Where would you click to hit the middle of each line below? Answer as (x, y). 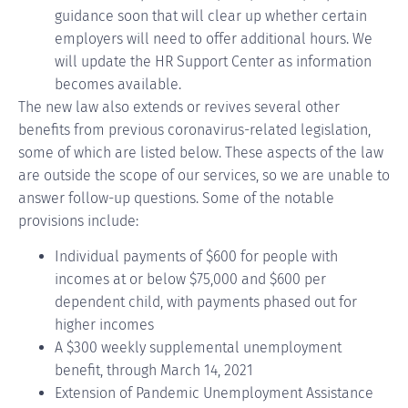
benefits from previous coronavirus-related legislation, (194, 129)
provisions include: (78, 220)
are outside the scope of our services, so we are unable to (204, 175)
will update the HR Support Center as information (213, 61)
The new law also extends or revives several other (179, 107)
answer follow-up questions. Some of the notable (176, 198)
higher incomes (104, 325)
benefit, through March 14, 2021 (154, 371)
